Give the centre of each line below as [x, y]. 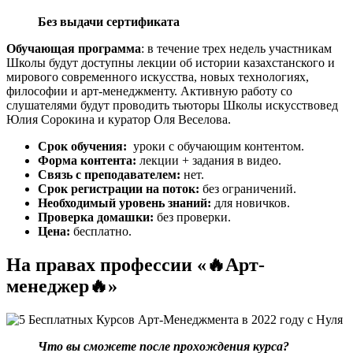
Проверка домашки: [97, 217]
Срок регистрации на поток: [119, 188]
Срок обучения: [82, 146]
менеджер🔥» [62, 286]
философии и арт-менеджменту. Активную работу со [149, 91]
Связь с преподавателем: [109, 174]
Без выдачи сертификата [109, 21]
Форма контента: [87, 160]
